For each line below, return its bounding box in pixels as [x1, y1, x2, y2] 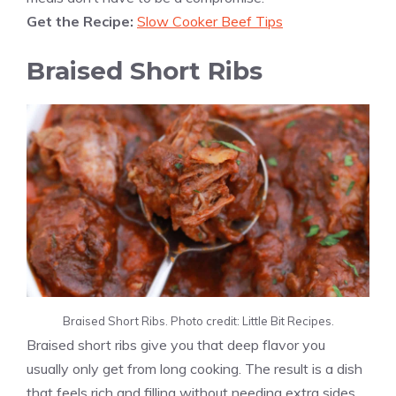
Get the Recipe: [27, 11, 137, 30]
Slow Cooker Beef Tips [137, 11, 283, 30]
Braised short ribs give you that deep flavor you [27, 336, 325, 354]
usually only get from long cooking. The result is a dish [27, 360, 362, 378]
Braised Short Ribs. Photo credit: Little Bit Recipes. [62, 314, 334, 329]
